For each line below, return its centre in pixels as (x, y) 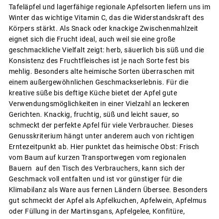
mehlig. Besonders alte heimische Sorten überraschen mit (101, 71)
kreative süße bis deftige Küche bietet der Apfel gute (93, 93)
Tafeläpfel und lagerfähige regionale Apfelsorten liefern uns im (109, 7)
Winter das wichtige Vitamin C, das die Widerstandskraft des (106, 17)
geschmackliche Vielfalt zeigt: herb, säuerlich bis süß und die (106, 50)
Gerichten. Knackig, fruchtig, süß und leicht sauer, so (94, 114)
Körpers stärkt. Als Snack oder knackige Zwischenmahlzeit (103, 28)
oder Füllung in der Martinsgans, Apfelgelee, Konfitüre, (97, 211)
